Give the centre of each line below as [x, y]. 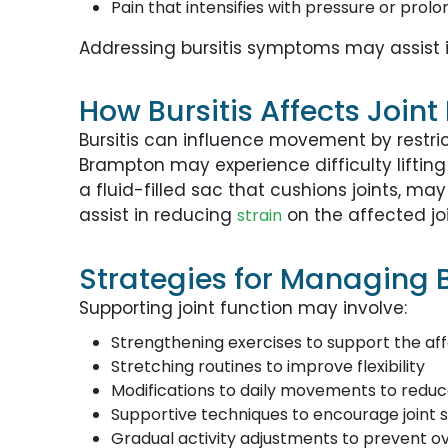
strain [260, 216]
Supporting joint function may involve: [243, 307]
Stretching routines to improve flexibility [268, 366]
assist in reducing [158, 215]
